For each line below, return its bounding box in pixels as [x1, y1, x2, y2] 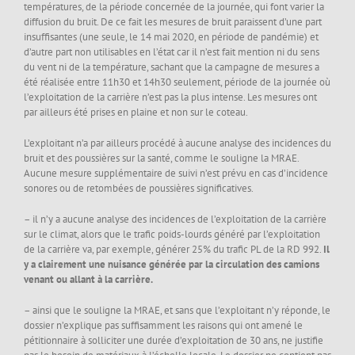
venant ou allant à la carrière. [24, 273, 153, 287]
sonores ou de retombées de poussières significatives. [24, 181, 254, 196]
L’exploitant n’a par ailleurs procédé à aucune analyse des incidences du [24, 136, 331, 151]
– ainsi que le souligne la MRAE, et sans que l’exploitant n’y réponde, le [24, 303, 330, 318]
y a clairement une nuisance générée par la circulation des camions [24, 258, 319, 272]
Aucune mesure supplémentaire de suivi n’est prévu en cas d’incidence [24, 166, 328, 181]
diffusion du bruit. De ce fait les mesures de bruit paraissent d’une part [24, 15, 322, 29]
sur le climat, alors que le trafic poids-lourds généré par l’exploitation [24, 227, 320, 242]
